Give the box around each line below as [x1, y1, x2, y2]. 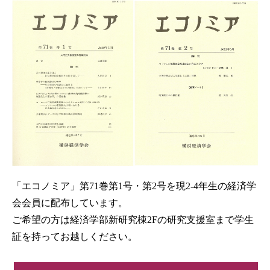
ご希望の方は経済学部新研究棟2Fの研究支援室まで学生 [12, 214, 254, 225]
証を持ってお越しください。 [12, 231, 137, 242]
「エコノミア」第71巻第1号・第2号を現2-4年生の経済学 [12, 180, 256, 191]
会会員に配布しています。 [12, 197, 128, 208]
